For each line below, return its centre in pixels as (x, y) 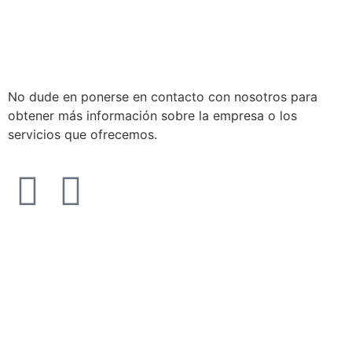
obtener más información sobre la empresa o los (152, 116)
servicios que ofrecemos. (82, 135)
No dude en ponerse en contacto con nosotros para (163, 97)
